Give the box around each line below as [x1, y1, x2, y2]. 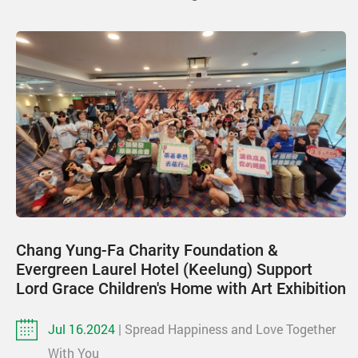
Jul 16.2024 [48, 320, 118, 337]
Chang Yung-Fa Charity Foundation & [16, 240, 278, 260]
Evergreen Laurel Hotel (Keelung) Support [16, 259, 312, 279]
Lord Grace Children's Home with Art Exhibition [16, 278, 346, 298]
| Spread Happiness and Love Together [118, 320, 336, 337]
